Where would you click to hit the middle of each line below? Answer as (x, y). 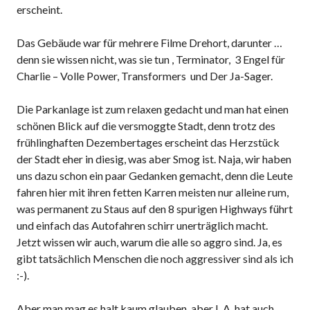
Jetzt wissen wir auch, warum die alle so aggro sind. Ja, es (149, 242)
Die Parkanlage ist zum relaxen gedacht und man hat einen (153, 109)
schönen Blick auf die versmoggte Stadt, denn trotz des (146, 126)
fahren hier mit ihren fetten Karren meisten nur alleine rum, (153, 192)
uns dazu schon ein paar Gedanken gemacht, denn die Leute (155, 175)
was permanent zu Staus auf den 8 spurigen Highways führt (155, 209)
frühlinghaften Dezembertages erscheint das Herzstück (148, 142)
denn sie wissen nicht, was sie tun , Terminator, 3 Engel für (151, 59)
